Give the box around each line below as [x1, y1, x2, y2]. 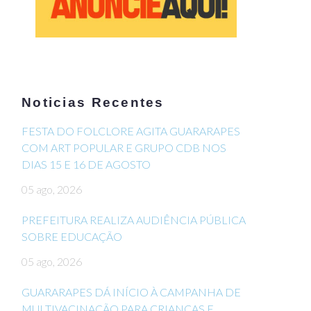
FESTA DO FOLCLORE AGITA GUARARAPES [22, 124, 240, 138]
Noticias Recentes [22, 95, 165, 110]
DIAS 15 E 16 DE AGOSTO [22, 158, 151, 171]
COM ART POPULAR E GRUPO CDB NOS [22, 141, 226, 155]
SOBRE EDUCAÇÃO [22, 230, 122, 244]
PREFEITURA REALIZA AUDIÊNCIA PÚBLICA [22, 213, 246, 227]
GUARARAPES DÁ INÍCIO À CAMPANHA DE [22, 285, 241, 299]
